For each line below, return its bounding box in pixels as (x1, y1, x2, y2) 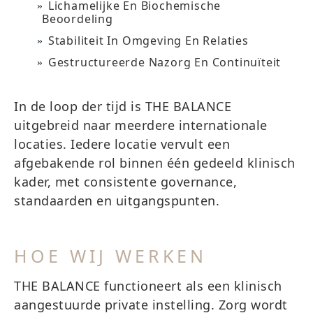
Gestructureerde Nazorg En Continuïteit (48, 54, 282, 70)
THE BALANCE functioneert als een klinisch (14, 277, 282, 294)
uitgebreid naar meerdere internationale (14, 117, 268, 133)
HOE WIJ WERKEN (14, 244, 207, 268)
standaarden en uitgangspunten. (14, 192, 219, 209)
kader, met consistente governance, (14, 173, 237, 190)
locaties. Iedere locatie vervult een (14, 136, 230, 152)
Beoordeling (42, 11, 113, 27)
